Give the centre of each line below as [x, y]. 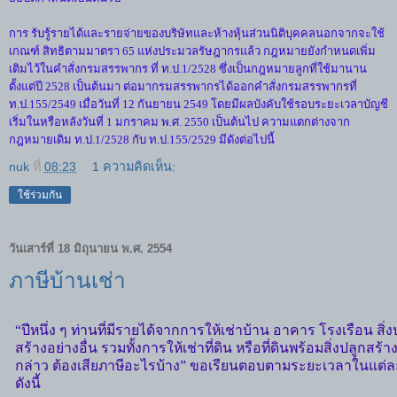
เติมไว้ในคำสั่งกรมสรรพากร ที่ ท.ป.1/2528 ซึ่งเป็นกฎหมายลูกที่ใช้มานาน [188, 69]
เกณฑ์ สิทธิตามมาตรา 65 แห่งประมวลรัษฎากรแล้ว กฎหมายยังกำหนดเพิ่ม [192, 51]
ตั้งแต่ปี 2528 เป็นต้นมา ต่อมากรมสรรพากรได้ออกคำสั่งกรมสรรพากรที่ [183, 86]
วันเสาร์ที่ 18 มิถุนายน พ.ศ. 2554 [90, 248]
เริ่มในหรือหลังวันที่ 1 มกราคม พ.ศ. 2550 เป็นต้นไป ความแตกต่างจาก [179, 122]
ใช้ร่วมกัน [40, 195]
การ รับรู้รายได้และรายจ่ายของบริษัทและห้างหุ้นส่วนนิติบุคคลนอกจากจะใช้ [197, 33]
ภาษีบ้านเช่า [67, 280]
